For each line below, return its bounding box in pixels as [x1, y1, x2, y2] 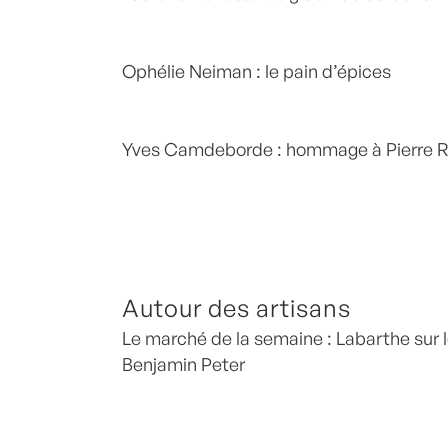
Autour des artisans [122, 293, 363, 324]
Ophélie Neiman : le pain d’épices [122, 60, 391, 83]
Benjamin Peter [122, 353, 245, 376]
